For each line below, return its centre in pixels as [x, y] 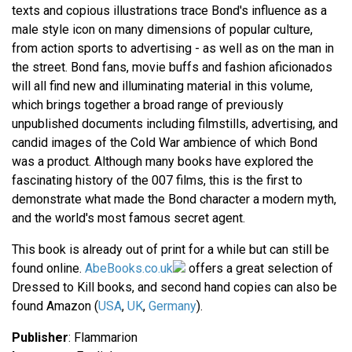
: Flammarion [103, 338]
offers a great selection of [259, 269]
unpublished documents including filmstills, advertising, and [175, 124]
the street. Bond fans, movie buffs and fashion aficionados [172, 68]
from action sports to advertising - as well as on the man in [173, 49]
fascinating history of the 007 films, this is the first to [157, 181]
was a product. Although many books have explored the [163, 162]
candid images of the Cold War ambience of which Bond [165, 143]
